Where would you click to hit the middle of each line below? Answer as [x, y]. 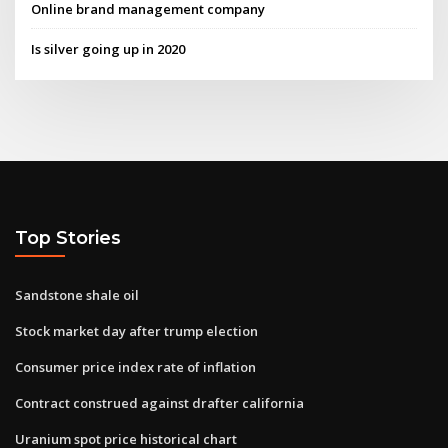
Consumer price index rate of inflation [135, 366]
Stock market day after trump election [136, 330]
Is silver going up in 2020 [108, 48]
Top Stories [68, 238]
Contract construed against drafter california [159, 402]
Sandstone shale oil [77, 294]
